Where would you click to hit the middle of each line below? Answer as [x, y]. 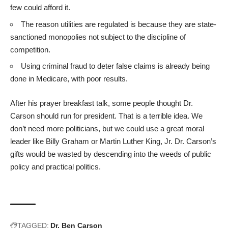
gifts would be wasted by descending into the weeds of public [111, 154]
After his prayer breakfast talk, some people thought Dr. [102, 103]
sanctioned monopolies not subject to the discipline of [98, 37]
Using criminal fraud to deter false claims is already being [115, 66]
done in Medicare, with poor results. [69, 79]
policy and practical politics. [55, 166]
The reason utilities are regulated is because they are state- [119, 24]
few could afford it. [40, 8]
